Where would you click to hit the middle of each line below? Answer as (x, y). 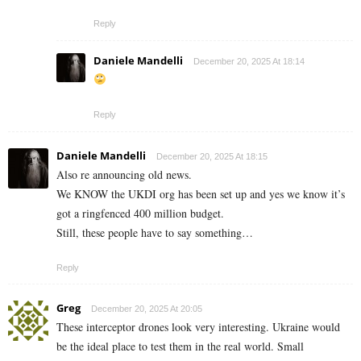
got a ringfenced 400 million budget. (140, 213)
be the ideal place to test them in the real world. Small (180, 346)
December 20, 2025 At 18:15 (212, 156)
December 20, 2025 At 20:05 (147, 308)
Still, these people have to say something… (155, 232)
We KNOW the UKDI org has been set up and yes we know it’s (201, 193)
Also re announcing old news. (124, 174)
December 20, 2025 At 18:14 (249, 61)
